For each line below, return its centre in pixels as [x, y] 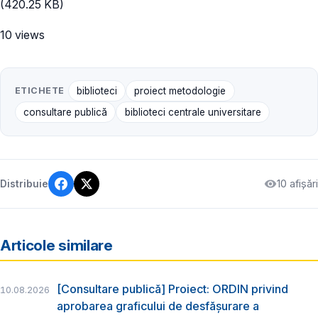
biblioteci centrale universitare [193, 113]
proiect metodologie [180, 91]
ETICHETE [40, 91]
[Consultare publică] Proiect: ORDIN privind [172, 289]
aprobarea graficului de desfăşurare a [158, 306]
